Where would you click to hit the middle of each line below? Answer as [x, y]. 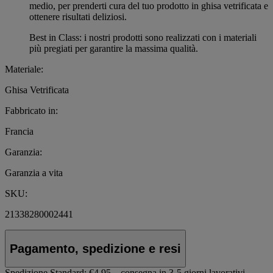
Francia [19, 131]
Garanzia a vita [34, 172]
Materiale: [24, 69]
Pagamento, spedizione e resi [95, 248]
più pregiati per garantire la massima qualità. [114, 48]
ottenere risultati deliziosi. [78, 16]
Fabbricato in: [31, 110]
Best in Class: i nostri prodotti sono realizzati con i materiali [143, 37]
